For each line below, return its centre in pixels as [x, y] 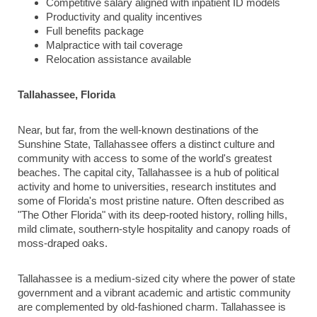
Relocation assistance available [119, 59]
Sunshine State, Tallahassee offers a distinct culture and [146, 144]
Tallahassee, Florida [67, 95]
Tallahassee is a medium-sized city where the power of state [156, 279]
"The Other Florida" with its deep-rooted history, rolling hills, [152, 215]
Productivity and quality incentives [124, 17]
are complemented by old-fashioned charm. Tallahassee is [152, 307]
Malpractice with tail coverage [114, 45]
